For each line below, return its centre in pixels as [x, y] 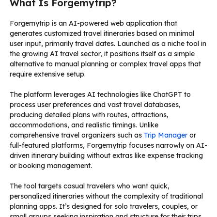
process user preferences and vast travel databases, [95, 104]
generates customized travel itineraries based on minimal [102, 33]
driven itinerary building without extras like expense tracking [106, 155]
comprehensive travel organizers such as [77, 135]
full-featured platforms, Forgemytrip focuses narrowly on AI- [108, 145]
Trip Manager [166, 135]
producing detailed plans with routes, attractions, [89, 115]
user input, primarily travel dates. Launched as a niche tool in [108, 43]
